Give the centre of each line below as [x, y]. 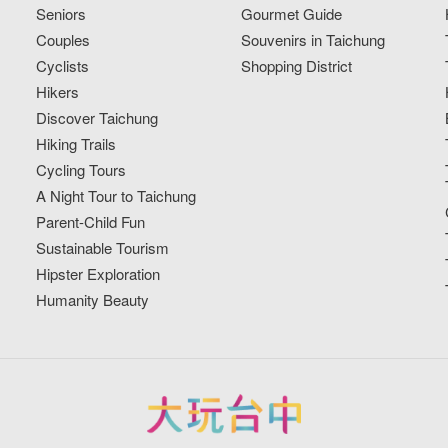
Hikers [58, 92]
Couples [63, 40]
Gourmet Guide [291, 14]
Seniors [61, 14]
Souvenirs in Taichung [312, 40]
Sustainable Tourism [103, 248]
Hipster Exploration [98, 274]
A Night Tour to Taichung [116, 196]
